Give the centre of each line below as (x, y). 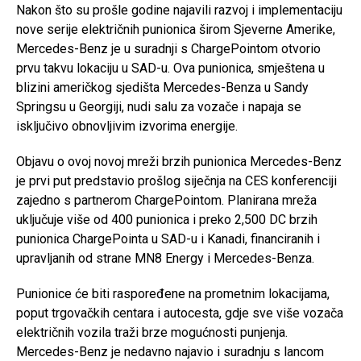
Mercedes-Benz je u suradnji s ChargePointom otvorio (168, 49)
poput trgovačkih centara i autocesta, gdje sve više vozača (180, 313)
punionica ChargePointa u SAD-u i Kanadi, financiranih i (168, 239)
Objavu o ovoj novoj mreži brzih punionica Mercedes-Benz (179, 162)
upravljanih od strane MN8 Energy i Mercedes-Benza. (165, 258)
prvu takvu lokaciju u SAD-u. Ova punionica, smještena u (170, 68)
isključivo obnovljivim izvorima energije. (127, 126)
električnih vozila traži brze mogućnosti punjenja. (152, 332)
